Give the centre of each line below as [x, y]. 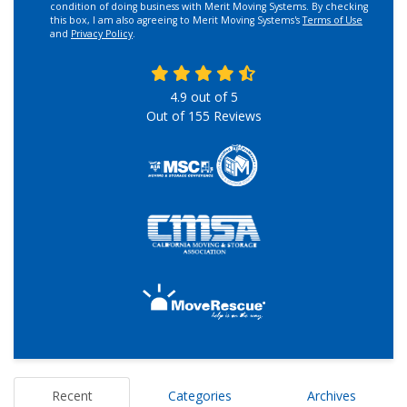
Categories [199, 395]
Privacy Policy [102, 34]
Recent [72, 395]
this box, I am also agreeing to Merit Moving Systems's [176, 20]
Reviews [235, 116]
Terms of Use [333, 20]
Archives [331, 395]
